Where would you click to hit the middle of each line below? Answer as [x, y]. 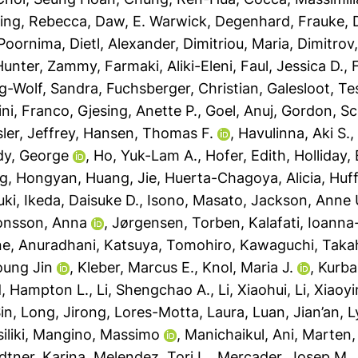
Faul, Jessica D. [292, 66]
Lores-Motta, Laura [180, 312]
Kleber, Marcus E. [136, 267]
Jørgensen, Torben [177, 223]
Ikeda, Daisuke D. [82, 200]
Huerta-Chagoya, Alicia [243, 178]
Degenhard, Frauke [280, 21]
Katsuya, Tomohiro [168, 245]
